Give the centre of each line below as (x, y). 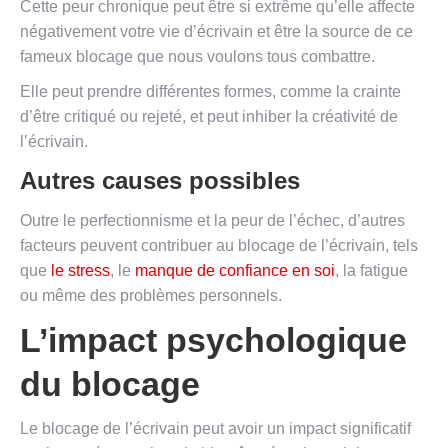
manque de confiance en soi (235, 271)
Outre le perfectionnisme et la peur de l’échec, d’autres (212, 221)
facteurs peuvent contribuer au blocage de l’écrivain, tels (219, 246)
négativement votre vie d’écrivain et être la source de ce (216, 32)
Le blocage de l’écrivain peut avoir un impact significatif (215, 429)
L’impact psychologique (213, 340)
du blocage (110, 384)
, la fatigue (371, 271)
